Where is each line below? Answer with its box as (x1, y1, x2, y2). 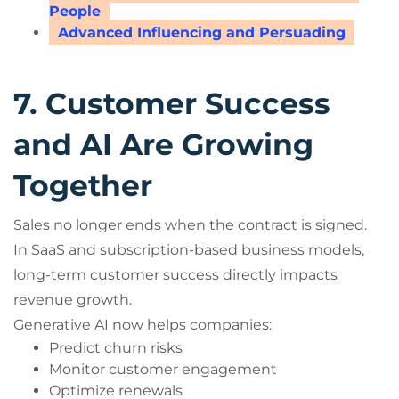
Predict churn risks (49, 339, 183, 356)
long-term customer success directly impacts (13, 266, 338, 283)
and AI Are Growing (13, 126, 313, 162)
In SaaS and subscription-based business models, (13, 241, 364, 258)
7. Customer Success (13, 85, 330, 121)
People (49, 3, 101, 20)
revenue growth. (13, 291, 132, 308)
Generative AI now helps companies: (13, 316, 272, 333)
